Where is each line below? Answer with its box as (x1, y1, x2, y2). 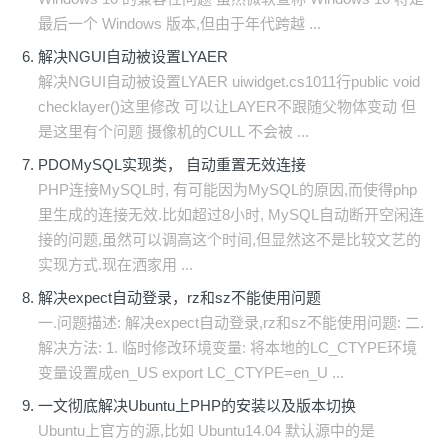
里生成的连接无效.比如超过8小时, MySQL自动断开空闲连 (38, 206, 424, 223)
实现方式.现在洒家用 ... (38, 256, 193, 273)
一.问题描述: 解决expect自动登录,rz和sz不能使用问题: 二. (38, 314, 424, 331)
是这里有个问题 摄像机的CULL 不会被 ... (38, 123, 309, 140)
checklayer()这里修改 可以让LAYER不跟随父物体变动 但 (38, 98, 416, 115)
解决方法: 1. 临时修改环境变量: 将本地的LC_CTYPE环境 (38, 339, 417, 356)
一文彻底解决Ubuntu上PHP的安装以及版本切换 (38, 397, 356, 414)
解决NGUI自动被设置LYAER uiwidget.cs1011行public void (38, 73, 420, 90)
